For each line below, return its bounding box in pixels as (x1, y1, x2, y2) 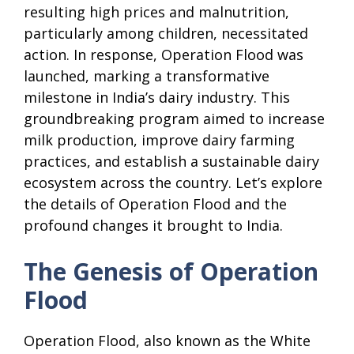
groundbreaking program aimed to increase (24, 108, 325, 128)
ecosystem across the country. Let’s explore (24, 172, 322, 192)
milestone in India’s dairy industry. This (24, 87, 290, 107)
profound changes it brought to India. (24, 215, 283, 235)
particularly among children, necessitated (24, 23, 308, 43)
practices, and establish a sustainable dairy (24, 151, 319, 171)
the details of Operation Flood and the (24, 194, 287, 213)
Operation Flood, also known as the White (24, 330, 311, 350)
